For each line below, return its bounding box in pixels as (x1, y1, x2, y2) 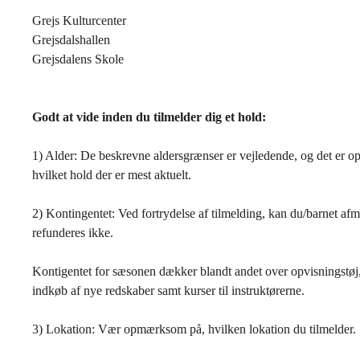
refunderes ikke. (32, 226, 117, 239)
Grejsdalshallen (32, 33, 110, 47)
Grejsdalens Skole (32, 52, 124, 66)
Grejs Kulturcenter (32, 14, 126, 27)
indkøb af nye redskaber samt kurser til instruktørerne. (32, 284, 308, 297)
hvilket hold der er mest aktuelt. (32, 168, 191, 182)
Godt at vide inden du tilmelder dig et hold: (32, 110, 269, 124)
